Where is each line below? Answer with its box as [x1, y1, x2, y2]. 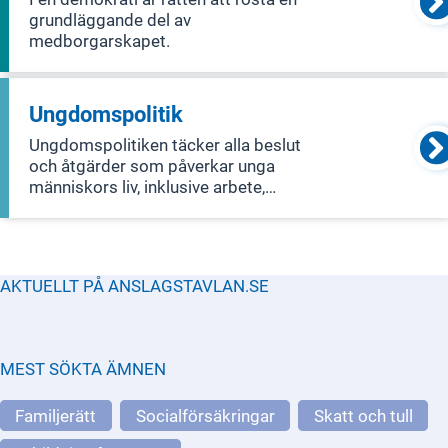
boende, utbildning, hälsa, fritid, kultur [29, 197, 309, 219]
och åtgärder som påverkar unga [29, 155, 276, 177]
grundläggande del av [29, 9, 192, 31]
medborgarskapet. [29, 30, 171, 52]
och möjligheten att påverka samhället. [29, 218, 322, 240]
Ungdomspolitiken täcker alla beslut [29, 134, 302, 156]
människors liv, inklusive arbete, [29, 176, 266, 198]
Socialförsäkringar [135, 404, 275, 426]
